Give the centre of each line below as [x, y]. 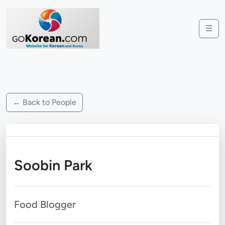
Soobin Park [53, 165]
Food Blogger [45, 204]
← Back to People [44, 102]
